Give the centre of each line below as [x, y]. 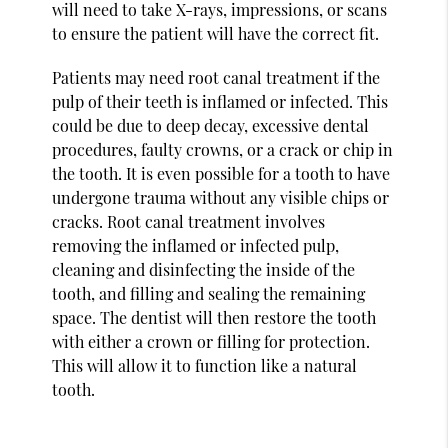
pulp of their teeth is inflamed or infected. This [220, 101]
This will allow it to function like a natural [205, 365]
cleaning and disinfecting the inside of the [204, 269]
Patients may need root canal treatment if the [216, 77]
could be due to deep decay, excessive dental [211, 125]
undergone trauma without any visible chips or [221, 197]
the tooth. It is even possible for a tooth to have [221, 173]
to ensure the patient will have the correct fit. [216, 33]
